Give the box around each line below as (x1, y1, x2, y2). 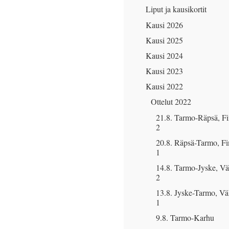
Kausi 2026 (146, 19, 183, 30)
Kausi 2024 (146, 50, 183, 61)
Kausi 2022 (146, 81, 183, 92)
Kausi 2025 (146, 34, 183, 45)
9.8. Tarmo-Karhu (156, 212, 214, 223)
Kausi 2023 (146, 65, 183, 77)
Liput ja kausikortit (146, 4, 207, 15)
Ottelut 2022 (151, 96, 191, 107)
